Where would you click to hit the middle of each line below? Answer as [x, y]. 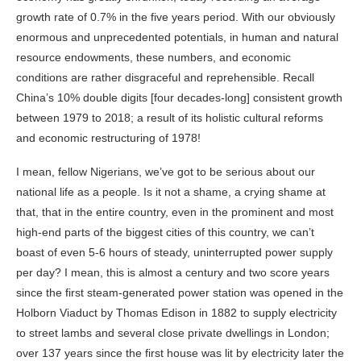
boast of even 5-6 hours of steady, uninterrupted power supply [174, 252]
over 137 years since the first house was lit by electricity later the [180, 353]
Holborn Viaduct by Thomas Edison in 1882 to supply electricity [176, 312]
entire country [131, 212]
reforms [303, 117]
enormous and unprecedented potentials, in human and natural [177, 37]
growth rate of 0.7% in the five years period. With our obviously [176, 17]
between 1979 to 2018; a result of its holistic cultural [150, 117]
